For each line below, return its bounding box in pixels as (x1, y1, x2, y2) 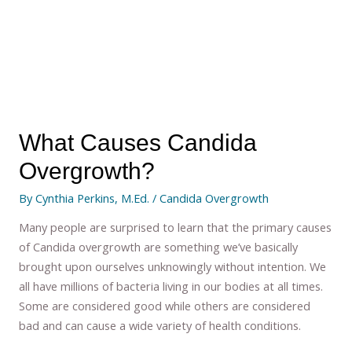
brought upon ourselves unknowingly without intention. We (19, 258, 327, 275)
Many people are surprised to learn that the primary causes (19, 219, 332, 236)
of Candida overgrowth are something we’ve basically (19, 239, 299, 255)
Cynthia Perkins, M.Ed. (35, 189, 150, 206)
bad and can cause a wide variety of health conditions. (19, 317, 302, 334)
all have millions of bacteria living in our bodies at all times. (19, 278, 324, 295)
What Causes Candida (19, 129, 258, 156)
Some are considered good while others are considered (19, 298, 311, 314)
